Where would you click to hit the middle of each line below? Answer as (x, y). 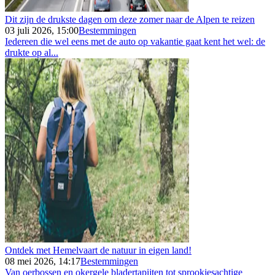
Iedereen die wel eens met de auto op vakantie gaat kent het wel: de (135, 41)
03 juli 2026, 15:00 (42, 30)
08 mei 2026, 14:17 (43, 261)
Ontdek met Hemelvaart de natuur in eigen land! (98, 250)
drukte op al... (32, 52)
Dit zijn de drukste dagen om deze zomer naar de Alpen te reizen (130, 19)
